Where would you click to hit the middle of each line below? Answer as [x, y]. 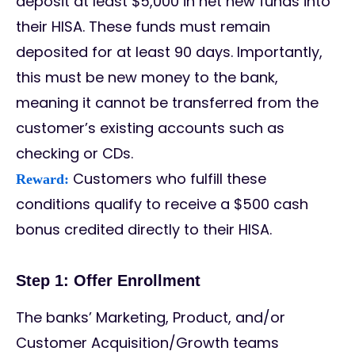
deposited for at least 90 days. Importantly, [169, 52]
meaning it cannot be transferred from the [167, 103]
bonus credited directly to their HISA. [146, 230]
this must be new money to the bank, [147, 78]
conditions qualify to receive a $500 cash [162, 204]
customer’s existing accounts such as [150, 128]
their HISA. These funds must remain [143, 27]
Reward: [42, 179]
